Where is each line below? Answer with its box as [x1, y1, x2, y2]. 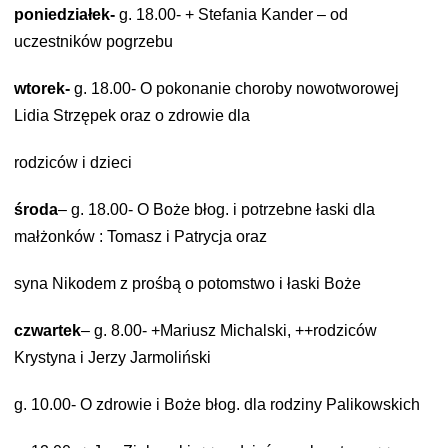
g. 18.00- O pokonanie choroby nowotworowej [74, 80, 399, 97]
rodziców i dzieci [14, 154, 132, 171]
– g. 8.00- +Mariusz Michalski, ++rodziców [81, 322, 377, 339]
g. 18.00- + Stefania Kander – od [119, 6, 348, 23]
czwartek [14, 322, 81, 339]
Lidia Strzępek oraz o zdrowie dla [14, 107, 250, 124]
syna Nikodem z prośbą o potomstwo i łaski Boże [14, 275, 361, 292]
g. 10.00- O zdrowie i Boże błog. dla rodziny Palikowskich [14, 396, 420, 413]
